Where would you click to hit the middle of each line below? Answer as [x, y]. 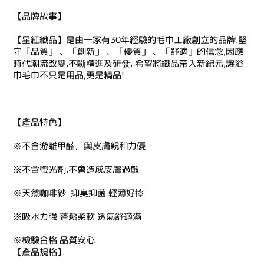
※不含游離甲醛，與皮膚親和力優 [79, 146]
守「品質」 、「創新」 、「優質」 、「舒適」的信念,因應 [128, 52]
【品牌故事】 [39, 16]
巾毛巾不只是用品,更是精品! [69, 75]
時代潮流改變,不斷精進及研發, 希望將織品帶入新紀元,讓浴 [128, 63]
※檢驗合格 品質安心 [54, 240]
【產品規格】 [39, 252]
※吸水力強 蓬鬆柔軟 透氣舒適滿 [77, 217]
